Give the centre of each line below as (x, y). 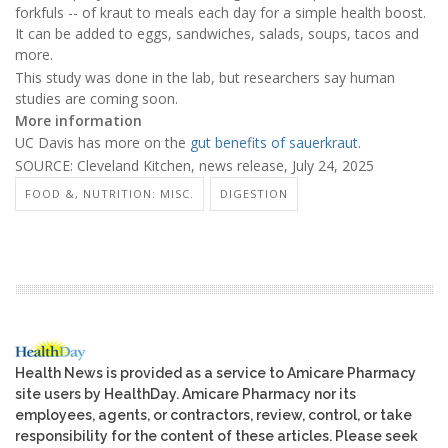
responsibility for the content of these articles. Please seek (216, 436)
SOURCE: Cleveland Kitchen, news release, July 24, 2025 (194, 165)
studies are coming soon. (96, 98)
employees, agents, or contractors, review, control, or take (213, 415)
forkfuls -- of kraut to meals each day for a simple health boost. (220, 13)
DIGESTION (254, 194)
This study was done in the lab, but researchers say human (205, 77)
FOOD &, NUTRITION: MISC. (109, 194)
